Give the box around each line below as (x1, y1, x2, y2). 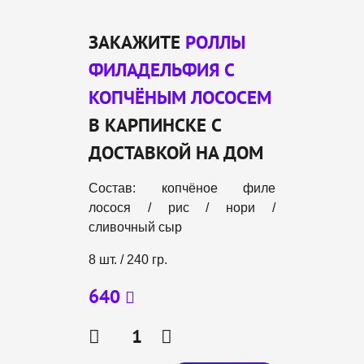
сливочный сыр (89, 220, 182, 234)
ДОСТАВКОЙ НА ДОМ (89, 141, 263, 164)
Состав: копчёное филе (89, 181, 275, 195)
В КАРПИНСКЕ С (89, 113, 221, 136)
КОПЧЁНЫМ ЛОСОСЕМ (89, 85, 271, 109)
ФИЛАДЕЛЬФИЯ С (89, 58, 234, 81)
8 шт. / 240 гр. (89, 253, 167, 266)
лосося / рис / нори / (89, 201, 275, 214)
